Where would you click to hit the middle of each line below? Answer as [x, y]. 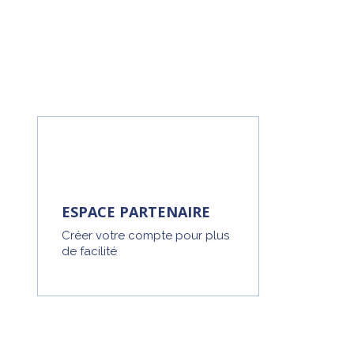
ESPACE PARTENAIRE [136, 212]
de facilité [89, 251]
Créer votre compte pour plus [145, 235]
